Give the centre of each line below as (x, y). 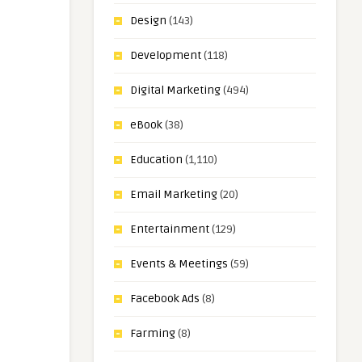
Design (148, 21)
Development (166, 55)
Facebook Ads (165, 299)
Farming (153, 333)
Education (156, 160)
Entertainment (170, 229)
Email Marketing (174, 194)
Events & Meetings (179, 264)
